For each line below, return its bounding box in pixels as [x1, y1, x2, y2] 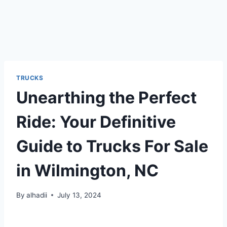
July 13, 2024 [57, 191, 102, 199]
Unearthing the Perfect [16, 87, 197, 107]
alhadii [26, 191, 48, 199]
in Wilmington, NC [16, 160, 159, 180]
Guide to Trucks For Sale [16, 136, 208, 156]
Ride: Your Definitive [16, 111, 176, 132]
